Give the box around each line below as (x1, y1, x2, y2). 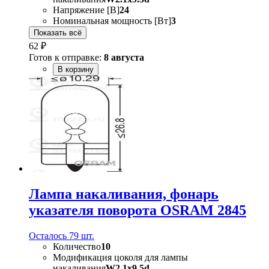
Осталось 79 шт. (29, 230, 94, 241)
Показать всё (34, 28, 82, 37)
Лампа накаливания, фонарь (29, 186, 219, 202)
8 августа (104, 52, 144, 62)
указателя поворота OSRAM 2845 (29, 202, 246, 218)
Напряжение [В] (53, 4, 119, 15)
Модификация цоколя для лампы (53, 252, 188, 262)
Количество (53, 241, 101, 252)
